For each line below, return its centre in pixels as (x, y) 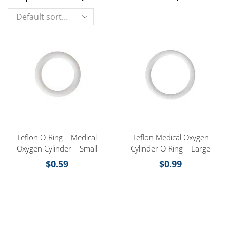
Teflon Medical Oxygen (170, 138)
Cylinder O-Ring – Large (170, 149)
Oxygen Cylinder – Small (57, 149)
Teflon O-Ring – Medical (57, 138)
